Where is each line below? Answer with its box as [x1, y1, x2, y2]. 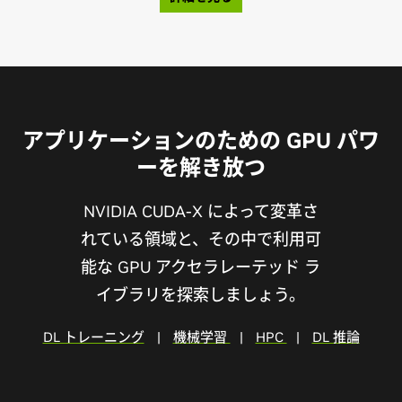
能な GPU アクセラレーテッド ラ [81, 257, 321, 277]
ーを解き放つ [136, 153, 266, 181]
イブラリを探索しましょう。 [96, 284, 306, 305]
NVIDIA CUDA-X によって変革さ [83, 201, 319, 222]
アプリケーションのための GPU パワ [22, 127, 380, 154]
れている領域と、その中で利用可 [80, 229, 321, 249]
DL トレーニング [42, 328, 144, 345]
